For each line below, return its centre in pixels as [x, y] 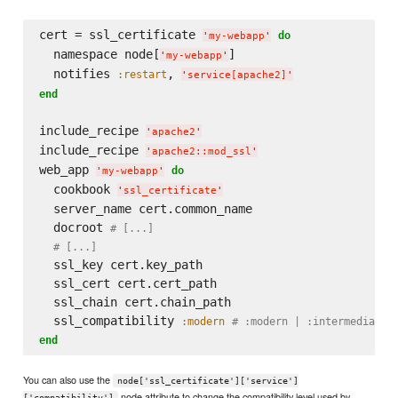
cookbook [78, 190]
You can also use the [68, 379]
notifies [78, 74]
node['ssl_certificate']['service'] [207, 380]
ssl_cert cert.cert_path [127, 284]
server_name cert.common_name [145, 209]
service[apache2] [237, 76]
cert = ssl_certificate [120, 35]
